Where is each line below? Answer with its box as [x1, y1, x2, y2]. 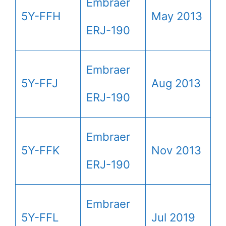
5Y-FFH [21, 9, 61, 23]
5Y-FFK [21, 143, 60, 157]
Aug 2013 [151, 76, 201, 90]
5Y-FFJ [21, 76, 58, 90]
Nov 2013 [151, 143, 201, 157]
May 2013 [151, 9, 202, 23]
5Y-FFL [21, 210, 59, 224]
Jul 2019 [151, 210, 195, 224]
